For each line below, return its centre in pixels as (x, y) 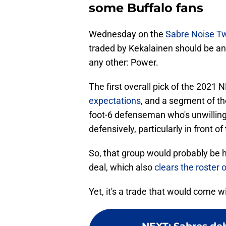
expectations (115, 101)
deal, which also (122, 167)
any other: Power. (124, 63)
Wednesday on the (127, 34)
